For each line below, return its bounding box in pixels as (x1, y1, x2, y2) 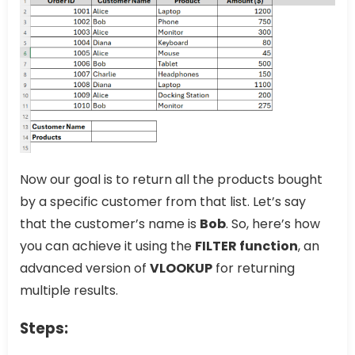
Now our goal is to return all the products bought (20, 170, 323, 189)
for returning (212, 258, 295, 277)
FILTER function (195, 236, 298, 255)
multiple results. (20, 281, 118, 300)
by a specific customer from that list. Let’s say (20, 192, 306, 211)
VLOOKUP (150, 258, 212, 277)
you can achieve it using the (20, 236, 195, 255)
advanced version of (20, 258, 150, 277)
